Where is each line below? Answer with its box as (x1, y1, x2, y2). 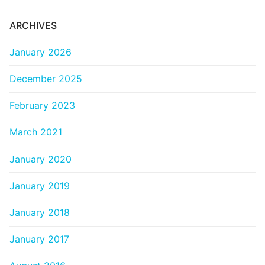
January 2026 (9, 46, 72, 58)
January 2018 (9, 206, 70, 218)
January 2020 (9, 153, 72, 165)
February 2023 (9, 99, 75, 112)
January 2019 (9, 179, 70, 192)
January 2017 (9, 233, 69, 245)
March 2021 (9, 126, 62, 138)
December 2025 (9, 73, 82, 85)
